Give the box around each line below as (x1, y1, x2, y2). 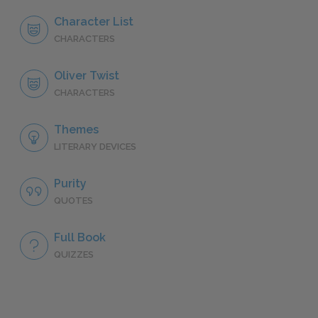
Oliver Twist (54, 68, 119, 82)
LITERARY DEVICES (54, 141, 136, 152)
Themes (54, 122, 99, 136)
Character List (54, 14, 133, 28)
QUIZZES (54, 248, 94, 260)
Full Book (54, 230, 106, 244)
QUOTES (54, 194, 93, 206)
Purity (54, 176, 87, 190)
